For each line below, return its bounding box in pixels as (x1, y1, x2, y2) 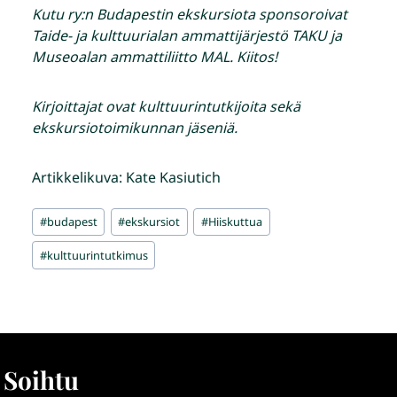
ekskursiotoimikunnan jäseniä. (32, 118, 237, 138)
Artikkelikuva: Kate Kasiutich (32, 167, 221, 188)
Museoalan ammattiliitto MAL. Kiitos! (32, 47, 277, 67)
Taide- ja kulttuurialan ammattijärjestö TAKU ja (32, 26, 342, 46)
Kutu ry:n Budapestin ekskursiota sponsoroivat (32, 4, 347, 25)
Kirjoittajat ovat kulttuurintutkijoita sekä (32, 97, 300, 117)
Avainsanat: (31, 202, 108, 222)
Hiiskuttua (208, 213, 263, 230)
